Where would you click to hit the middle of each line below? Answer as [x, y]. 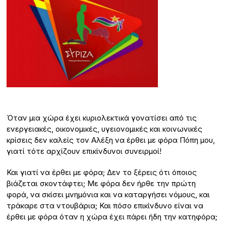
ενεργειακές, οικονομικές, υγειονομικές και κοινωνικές [105, 129]
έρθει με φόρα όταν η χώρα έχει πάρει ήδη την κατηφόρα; [112, 217]
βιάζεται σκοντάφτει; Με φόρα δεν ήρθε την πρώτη [101, 184]
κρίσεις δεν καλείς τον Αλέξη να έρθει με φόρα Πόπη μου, [111, 140]
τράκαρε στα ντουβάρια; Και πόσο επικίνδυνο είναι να [105, 206]
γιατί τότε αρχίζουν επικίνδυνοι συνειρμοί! [84, 151]
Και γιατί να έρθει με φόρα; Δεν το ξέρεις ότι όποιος [102, 173]
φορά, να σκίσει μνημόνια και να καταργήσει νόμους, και [108, 195]
